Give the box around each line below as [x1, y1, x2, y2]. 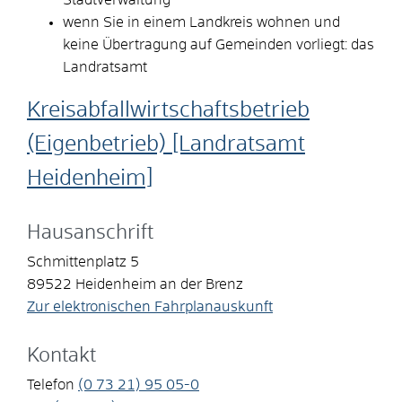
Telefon [27, 377, 74, 392]
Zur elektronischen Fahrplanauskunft [27, 299, 273, 314]
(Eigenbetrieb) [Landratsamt [27, 133, 305, 155]
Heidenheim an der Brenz [75, 276, 243, 292]
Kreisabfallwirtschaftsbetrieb [27, 99, 310, 121]
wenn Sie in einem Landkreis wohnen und [63, 14, 340, 30]
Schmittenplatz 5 [27, 254, 139, 269]
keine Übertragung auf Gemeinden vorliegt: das [63, 37, 374, 52]
